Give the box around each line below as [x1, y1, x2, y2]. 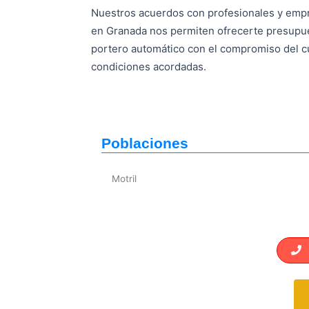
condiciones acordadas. [91, 59, 206, 73]
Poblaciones [101, 134, 188, 151]
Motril [112, 172, 137, 184]
